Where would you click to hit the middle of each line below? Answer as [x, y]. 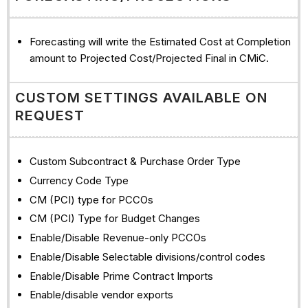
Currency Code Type [79, 180]
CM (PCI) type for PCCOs [91, 199]
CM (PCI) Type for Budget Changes [114, 219]
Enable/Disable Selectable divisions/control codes [147, 256]
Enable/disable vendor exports [101, 295]
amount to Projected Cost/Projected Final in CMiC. [149, 58]
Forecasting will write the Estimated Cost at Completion [160, 42]
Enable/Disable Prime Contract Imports [121, 276]
